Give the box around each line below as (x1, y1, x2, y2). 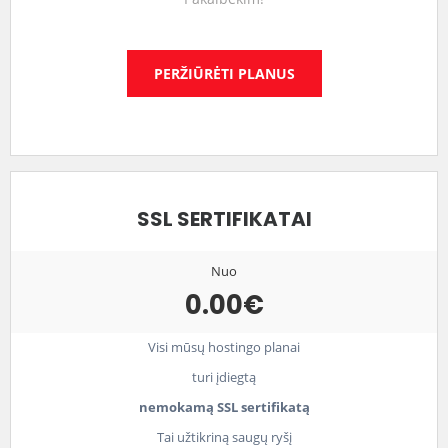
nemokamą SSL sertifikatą (138, 398, 310, 417)
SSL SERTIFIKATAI (136, 205, 312, 234)
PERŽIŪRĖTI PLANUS (153, 64, 295, 84)
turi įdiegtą (192, 368, 256, 387)
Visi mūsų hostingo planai (148, 338, 300, 357)
